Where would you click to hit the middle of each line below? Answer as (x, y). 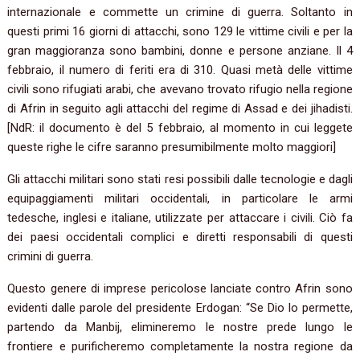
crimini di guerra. (51, 257)
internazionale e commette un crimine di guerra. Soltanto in (180, 12)
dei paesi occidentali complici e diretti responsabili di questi (180, 237)
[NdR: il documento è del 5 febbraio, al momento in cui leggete (180, 128)
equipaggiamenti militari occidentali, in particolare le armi (180, 199)
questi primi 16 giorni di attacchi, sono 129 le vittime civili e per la (180, 32)
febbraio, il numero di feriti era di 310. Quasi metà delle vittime (180, 70)
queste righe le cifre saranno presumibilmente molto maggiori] (172, 147)
